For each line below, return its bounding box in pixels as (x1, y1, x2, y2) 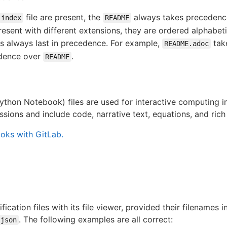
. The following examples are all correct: (19, 214, 173, 224)
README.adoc (164, 39, 209, 48)
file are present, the (23, 12, 103, 22)
